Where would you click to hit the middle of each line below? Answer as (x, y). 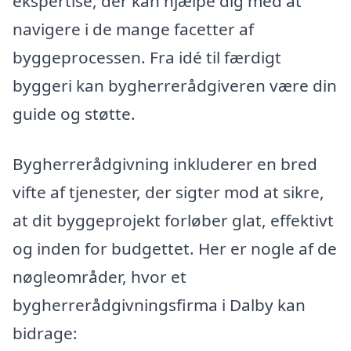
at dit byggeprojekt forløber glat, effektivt (173, 221)
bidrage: (45, 333)
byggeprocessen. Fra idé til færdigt (147, 58)
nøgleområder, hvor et (100, 277)
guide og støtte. (74, 114)
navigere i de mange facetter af (133, 29)
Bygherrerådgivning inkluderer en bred (165, 164)
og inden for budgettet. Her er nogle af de (175, 249)
